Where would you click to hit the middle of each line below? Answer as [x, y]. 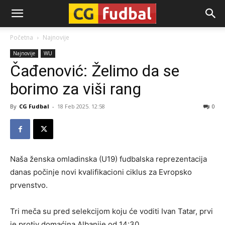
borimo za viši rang [76, 89]
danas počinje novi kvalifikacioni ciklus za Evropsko [101, 172]
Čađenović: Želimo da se [95, 71]
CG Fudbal [34, 106]
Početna [22, 37]
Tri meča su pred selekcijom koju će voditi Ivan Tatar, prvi [111, 211]
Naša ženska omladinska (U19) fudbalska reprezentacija [108, 159]
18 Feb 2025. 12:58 [81, 106]
